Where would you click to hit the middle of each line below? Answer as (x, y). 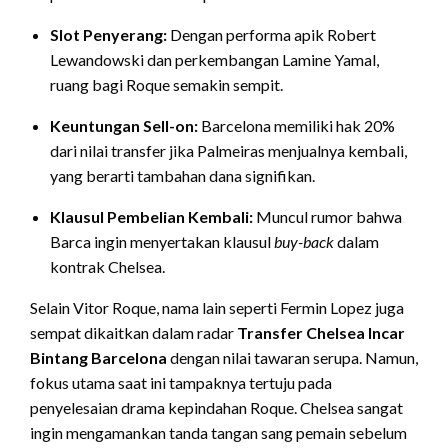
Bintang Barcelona (98, 357)
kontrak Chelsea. (107, 266)
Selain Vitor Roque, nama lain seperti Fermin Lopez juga (217, 307)
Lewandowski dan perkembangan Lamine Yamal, (214, 59)
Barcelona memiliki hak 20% (296, 125)
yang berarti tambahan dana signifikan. (182, 175)
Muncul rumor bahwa (327, 216)
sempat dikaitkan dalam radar (133, 332)
